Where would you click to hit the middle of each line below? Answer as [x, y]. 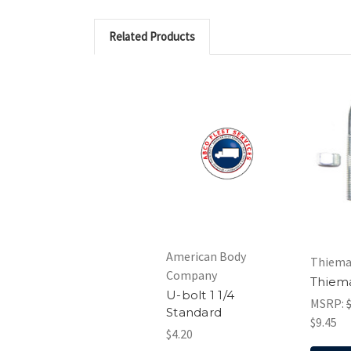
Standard [194, 312]
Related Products [152, 36]
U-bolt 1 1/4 [200, 295]
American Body [206, 256]
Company [192, 275]
